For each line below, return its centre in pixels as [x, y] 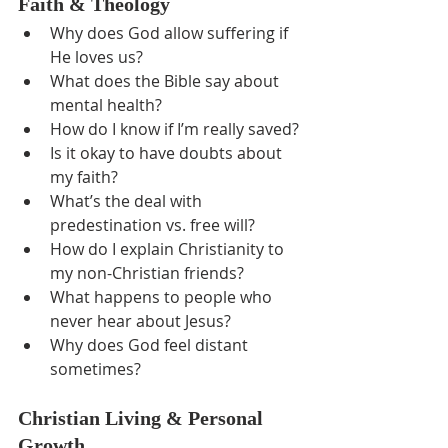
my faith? [84, 177]
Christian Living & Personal [143, 418]
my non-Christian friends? [147, 273]
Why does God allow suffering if [171, 33]
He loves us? [96, 57]
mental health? [106, 105]
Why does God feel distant [151, 345]
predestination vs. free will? [152, 225]
